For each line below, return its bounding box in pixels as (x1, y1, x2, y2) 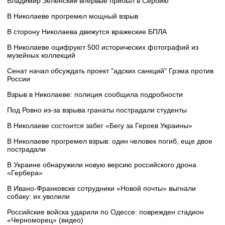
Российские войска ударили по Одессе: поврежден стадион (7, 208, 204, 216)
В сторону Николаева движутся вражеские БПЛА (7, 28, 167, 36)
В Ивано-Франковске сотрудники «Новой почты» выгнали (7, 184, 196, 193)
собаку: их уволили (7, 192, 70, 201)
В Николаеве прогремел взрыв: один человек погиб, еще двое (7, 137, 212, 146)
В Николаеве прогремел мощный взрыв (7, 12, 138, 21)
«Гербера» (7, 169, 43, 177)
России (7, 75, 30, 83)
